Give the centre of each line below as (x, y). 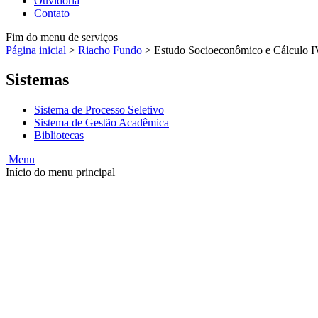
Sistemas (37, 80)
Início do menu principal (60, 172)
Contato (52, 13)
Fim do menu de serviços (62, 37)
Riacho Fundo (110, 50)
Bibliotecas (59, 136)
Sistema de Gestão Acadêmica (102, 123)
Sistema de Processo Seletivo (99, 110)
